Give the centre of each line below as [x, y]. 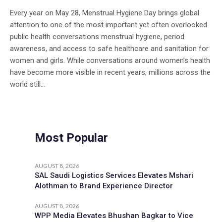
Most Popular [71, 138]
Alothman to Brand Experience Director [104, 186]
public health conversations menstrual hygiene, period [97, 36]
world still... [28, 84]
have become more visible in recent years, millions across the [110, 72]
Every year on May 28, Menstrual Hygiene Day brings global [105, 13]
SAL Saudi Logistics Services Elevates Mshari [114, 175]
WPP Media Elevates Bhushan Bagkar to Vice [114, 215]
